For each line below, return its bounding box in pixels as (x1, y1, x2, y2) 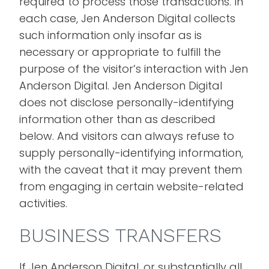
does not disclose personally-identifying (19, 95, 235, 110)
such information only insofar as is (19, 28, 202, 43)
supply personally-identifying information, (19, 145, 244, 160)
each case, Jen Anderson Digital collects (19, 11, 236, 26)
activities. (19, 196, 68, 211)
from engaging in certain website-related (19, 179, 244, 194)
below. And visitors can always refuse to (19, 128, 235, 144)
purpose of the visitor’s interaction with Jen (19, 61, 249, 76)
